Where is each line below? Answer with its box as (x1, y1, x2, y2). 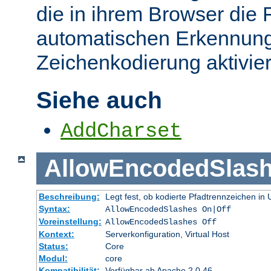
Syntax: (38, 203, 70, 214)
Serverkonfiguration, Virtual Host (105, 229, 229, 239)
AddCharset (60, 120, 181, 143)
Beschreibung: (38, 191, 100, 201)
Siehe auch (36, 87, 162, 113)
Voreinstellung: (38, 216, 102, 226)
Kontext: (38, 229, 74, 239)
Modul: (38, 253, 68, 263)
